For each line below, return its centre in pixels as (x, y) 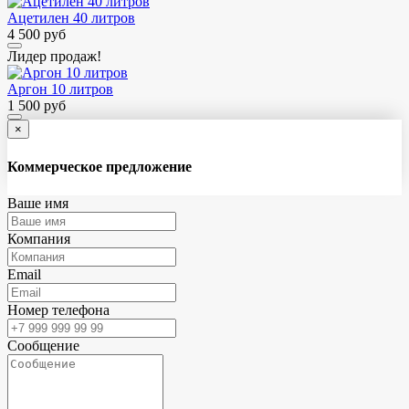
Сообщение (43, 345)
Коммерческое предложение (100, 166)
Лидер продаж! (54, 57)
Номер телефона (58, 309)
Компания (39, 238)
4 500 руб (37, 35)
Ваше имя (38, 203)
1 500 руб (37, 106)
